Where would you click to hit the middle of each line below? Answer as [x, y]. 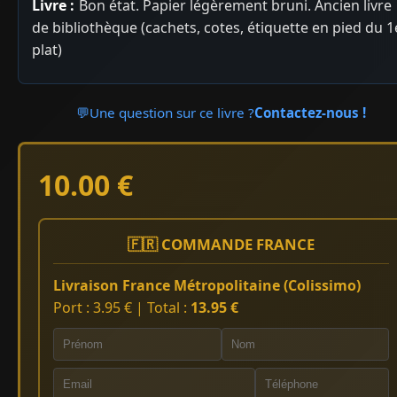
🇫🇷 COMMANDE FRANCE [222, 244]
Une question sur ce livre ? [172, 112]
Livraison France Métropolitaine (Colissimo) [207, 285]
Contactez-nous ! [311, 112]
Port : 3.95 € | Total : [122, 307]
